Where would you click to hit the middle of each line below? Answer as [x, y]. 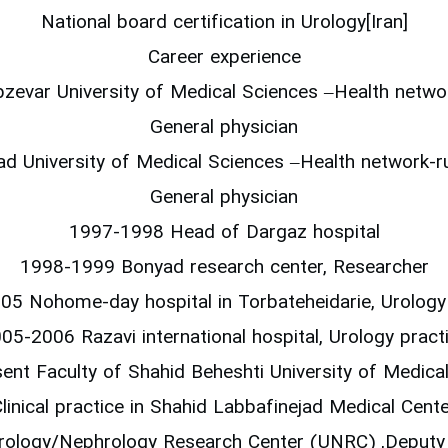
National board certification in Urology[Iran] [224, 24]
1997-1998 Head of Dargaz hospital [224, 234]
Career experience [224, 59]
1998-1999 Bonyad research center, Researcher [224, 269]
